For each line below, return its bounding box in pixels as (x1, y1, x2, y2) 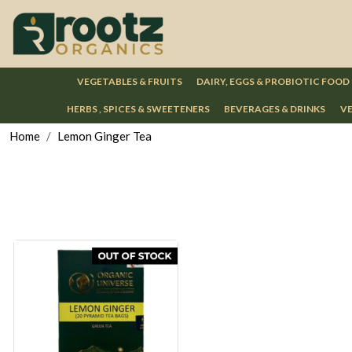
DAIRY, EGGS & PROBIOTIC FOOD (196, 75, 350, 87)
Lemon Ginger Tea (57, 129, 152, 144)
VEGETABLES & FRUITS (76, 75, 182, 87)
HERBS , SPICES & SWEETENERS (67, 103, 211, 115)
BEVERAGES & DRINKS (224, 103, 326, 115)
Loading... (79, 322, 129, 337)
